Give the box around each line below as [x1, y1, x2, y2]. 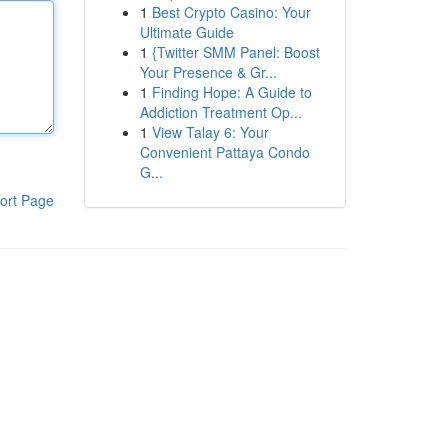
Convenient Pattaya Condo [139, 142, 310, 162]
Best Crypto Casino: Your [151, 2, 311, 22]
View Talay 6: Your [151, 122, 269, 142]
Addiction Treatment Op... [139, 102, 302, 122]
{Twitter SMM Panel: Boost [151, 42, 320, 62]
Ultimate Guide [139, 22, 234, 42]
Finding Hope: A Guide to [151, 82, 312, 102]
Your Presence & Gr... [139, 62, 277, 82]
